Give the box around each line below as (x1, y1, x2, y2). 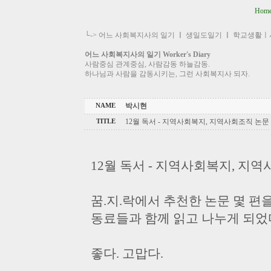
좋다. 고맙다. (91, 247, 163, 260)
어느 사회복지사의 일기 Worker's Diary (85, 50, 211, 59)
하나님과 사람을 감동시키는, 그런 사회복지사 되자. (85, 70, 250, 78)
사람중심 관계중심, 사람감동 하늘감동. (85, 60, 210, 68)
